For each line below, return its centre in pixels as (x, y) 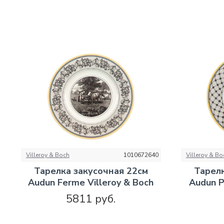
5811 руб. (91, 199)
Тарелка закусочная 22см (91, 171)
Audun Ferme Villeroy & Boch (91, 182)
